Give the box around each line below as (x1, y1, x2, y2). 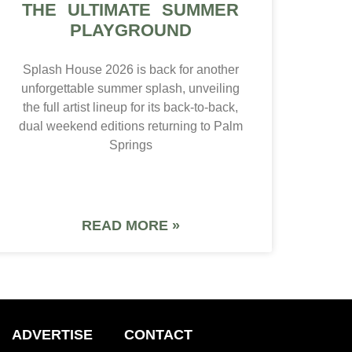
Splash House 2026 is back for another (22, 63, 239, 77)
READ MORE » (81, 218, 180, 234)
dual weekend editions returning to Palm (18, 119, 243, 134)
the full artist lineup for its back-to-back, (23, 101, 238, 115)
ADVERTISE (12, 327, 93, 343)
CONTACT (124, 327, 193, 343)
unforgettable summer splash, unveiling (21, 82, 240, 96)
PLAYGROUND (69, 20, 192, 41)
